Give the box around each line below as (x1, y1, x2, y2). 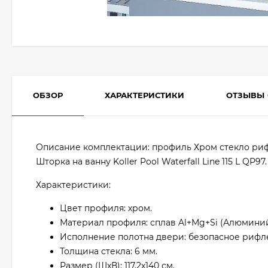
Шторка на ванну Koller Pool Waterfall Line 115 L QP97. (36, 156, 267, 167)
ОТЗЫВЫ (226, 90, 264, 100)
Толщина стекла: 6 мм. (60, 246, 157, 257)
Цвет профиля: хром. (60, 203, 152, 214)
